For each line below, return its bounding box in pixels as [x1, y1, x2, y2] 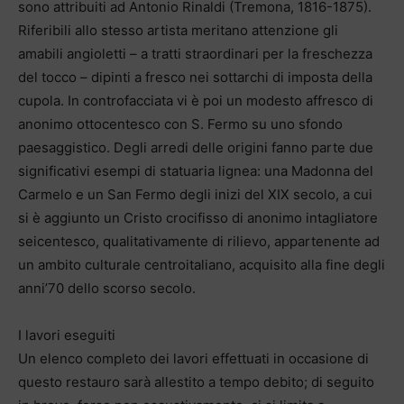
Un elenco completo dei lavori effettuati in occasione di [18, 349, 369, 367]
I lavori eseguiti [18, 326, 115, 344]
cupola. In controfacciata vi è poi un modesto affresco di [18, 91, 373, 109]
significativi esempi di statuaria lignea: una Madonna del [18, 161, 373, 179]
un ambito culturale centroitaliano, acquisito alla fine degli [18, 255, 385, 273]
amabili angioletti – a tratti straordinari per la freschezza [18, 44, 372, 62]
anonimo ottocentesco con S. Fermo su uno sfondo [18, 115, 343, 133]
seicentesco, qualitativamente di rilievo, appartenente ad [18, 232, 380, 250]
